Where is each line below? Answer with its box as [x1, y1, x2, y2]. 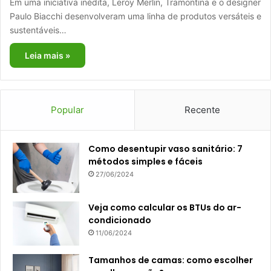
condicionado [88, 214, 151, 226]
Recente [184, 104, 221, 116]
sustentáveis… [10, 25, 67, 35]
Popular [50, 104, 84, 116]
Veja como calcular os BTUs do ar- [88, 201, 241, 214]
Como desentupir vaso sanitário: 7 [88, 143, 243, 155]
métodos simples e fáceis [88, 155, 203, 168]
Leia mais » [25, 50, 70, 60]
